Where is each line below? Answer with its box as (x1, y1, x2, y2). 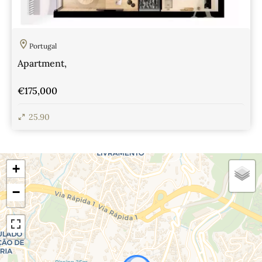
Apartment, (18, 57, 67, 69)
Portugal (29, 41, 57, 50)
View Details (30, 140, 77, 151)
